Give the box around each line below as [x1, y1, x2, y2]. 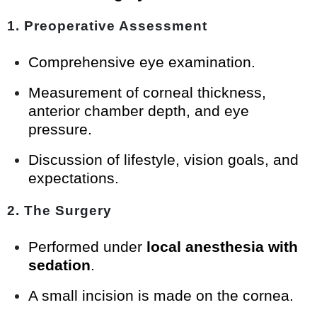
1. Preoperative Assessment [7, 18, 207, 34]
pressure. [28, 121, 92, 138]
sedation [28, 257, 91, 274]
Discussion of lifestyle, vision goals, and [28, 151, 299, 168]
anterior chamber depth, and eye [28, 103, 249, 120]
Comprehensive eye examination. [28, 54, 255, 71]
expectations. [28, 170, 119, 187]
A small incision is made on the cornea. [28, 287, 294, 304]
